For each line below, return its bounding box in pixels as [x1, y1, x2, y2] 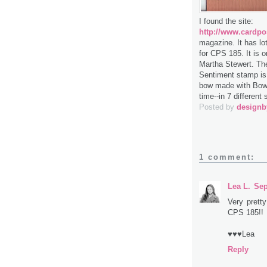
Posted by [199, 103, 237, 111]
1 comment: [199, 152, 254, 162]
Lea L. [228, 181, 250, 191]
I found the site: [199, 17, 253, 26]
